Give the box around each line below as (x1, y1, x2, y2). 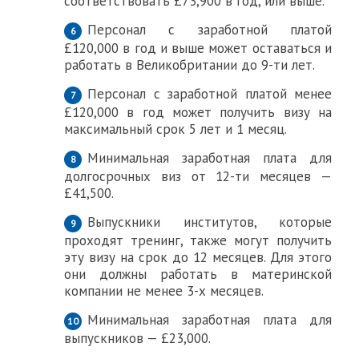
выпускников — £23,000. (64, 329, 211, 347)
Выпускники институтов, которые (87, 213, 333, 231)
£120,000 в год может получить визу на (64, 103, 333, 121)
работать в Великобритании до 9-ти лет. (64, 56, 315, 74)
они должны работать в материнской (64, 265, 333, 283)
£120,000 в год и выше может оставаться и (64, 39, 333, 57)
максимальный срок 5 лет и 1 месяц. (64, 120, 287, 138)
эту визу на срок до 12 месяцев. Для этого (64, 248, 333, 266)
